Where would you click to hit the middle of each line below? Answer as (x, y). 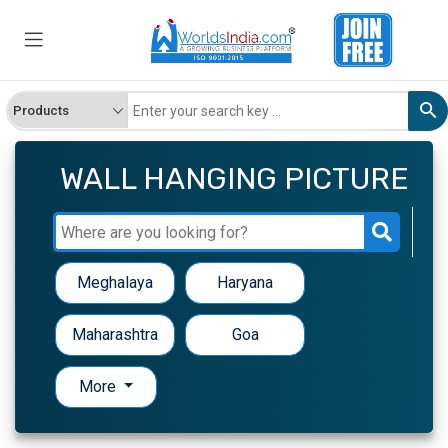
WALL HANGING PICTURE (234, 179)
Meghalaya (115, 283)
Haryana (245, 283)
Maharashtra (115, 335)
